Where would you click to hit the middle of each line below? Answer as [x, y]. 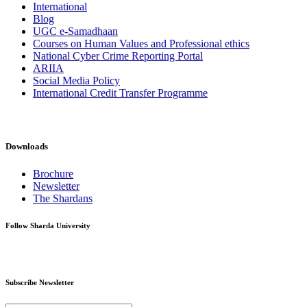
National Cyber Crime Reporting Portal [118, 56]
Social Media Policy [76, 80]
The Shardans [63, 198]
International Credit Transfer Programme [120, 93]
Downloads [27, 147]
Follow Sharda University [48, 226]
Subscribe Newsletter [40, 283]
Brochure [53, 173]
